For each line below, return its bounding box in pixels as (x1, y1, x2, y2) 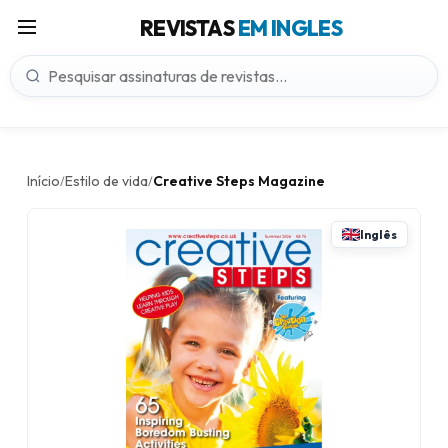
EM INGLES (237, 15, 343, 41)
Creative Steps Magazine (153, 172, 325, 190)
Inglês (360, 227, 397, 242)
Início (27, 172, 60, 190)
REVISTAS (139, 15, 238, 41)
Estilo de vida (65, 172, 148, 190)
